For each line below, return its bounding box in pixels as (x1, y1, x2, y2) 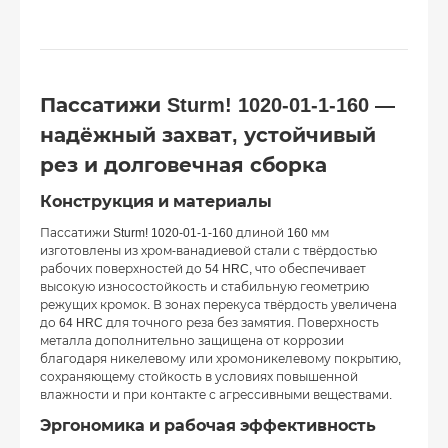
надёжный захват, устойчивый (40, 124, 376, 147)
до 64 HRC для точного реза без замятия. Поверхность (40, 316, 379, 331)
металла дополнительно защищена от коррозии (40, 334, 344, 349)
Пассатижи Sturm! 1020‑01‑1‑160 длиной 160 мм (40, 226, 329, 241)
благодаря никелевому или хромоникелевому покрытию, (40, 352, 401, 367)
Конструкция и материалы (40, 193, 272, 211)
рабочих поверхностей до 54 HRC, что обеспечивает (40, 262, 366, 277)
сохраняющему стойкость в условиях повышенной (40, 370, 358, 385)
